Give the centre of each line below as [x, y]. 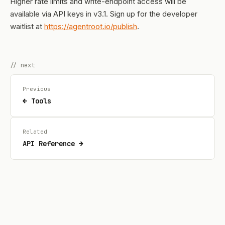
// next [22, 65]
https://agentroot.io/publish [91, 26]
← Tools [37, 101]
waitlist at [27, 26]
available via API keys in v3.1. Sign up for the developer [104, 14]
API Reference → [53, 144]
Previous [37, 89]
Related [35, 132]
